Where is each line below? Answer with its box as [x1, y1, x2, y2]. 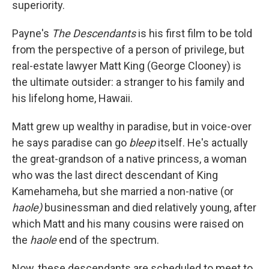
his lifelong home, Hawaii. [12, 92, 133, 105]
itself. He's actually [156, 136, 248, 150]
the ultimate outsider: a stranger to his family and [12, 76, 244, 89]
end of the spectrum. [56, 234, 159, 247]
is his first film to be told [136, 27, 252, 40]
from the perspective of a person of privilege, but [12, 43, 244, 56]
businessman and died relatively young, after [42, 201, 256, 214]
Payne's [12, 27, 52, 40]
